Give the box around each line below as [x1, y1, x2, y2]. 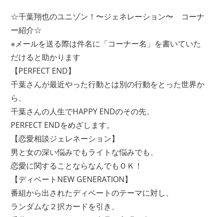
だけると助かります [11, 51, 81, 62]
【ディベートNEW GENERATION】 [11, 173, 133, 185]
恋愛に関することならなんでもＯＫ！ [11, 160, 143, 171]
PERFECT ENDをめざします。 [11, 119, 115, 130]
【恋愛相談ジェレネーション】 [11, 133, 120, 144]
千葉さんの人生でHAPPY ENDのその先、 [11, 106, 155, 117]
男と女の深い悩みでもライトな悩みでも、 [11, 146, 158, 157]
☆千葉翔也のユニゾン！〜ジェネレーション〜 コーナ [11, 11, 205, 22]
